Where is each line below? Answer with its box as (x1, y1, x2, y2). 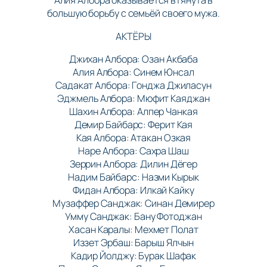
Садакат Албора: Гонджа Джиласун (55, 78, 212, 92)
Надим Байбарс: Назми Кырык (68, 170, 199, 184)
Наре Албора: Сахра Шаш (78, 144, 189, 157)
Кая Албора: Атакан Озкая (76, 131, 191, 144)
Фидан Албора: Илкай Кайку (73, 183, 194, 197)
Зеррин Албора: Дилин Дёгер (69, 157, 198, 170)
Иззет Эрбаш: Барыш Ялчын (73, 235, 194, 249)
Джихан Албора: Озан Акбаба (69, 52, 198, 66)
